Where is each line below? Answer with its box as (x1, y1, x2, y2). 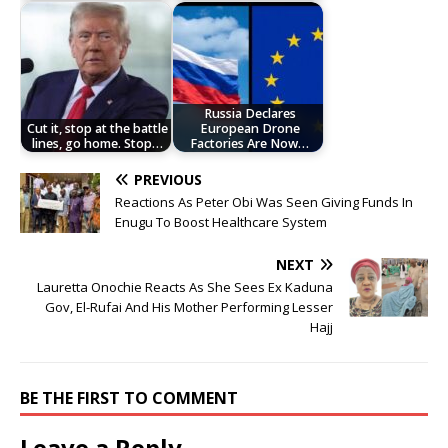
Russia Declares (203, 104, 296, 122)
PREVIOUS (134, 170, 202, 190)
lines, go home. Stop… (32, 134, 164, 152)
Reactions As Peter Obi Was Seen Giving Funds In (115, 193, 413, 212)
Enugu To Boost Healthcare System (115, 213, 327, 232)
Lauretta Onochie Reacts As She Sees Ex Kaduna (37, 278, 333, 297)
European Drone (199, 119, 300, 137)
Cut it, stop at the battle (27, 119, 169, 137)
